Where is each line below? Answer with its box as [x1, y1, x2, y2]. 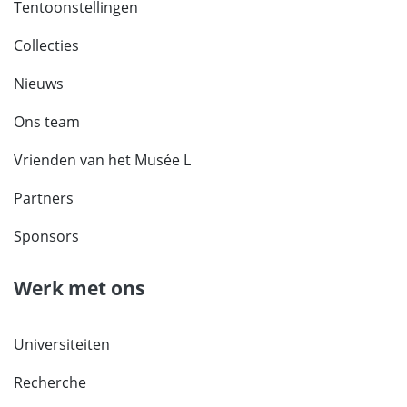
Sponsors [14, 226, 79, 247]
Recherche [14, 372, 86, 393]
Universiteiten [14, 334, 110, 355]
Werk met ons [14, 275, 144, 302]
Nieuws [14, 74, 64, 94]
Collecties [14, 35, 79, 56]
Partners [14, 188, 74, 209]
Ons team [14, 112, 80, 133]
